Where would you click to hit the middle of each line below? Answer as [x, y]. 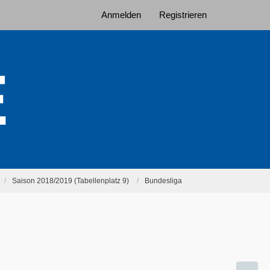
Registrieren [183, 15]
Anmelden [121, 15]
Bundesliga [163, 181]
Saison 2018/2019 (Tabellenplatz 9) [71, 181]
